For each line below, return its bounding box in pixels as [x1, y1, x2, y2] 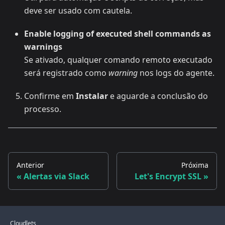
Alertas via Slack [24, 170, 89, 182]
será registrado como [24, 67, 108, 78]
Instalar [76, 90, 108, 101]
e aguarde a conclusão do [108, 90, 208, 101]
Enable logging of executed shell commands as [24, 28, 211, 39]
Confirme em [24, 90, 76, 101]
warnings [24, 41, 62, 52]
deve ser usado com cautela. [24, 5, 132, 16]
